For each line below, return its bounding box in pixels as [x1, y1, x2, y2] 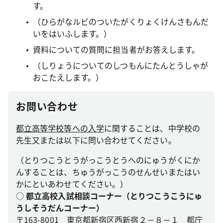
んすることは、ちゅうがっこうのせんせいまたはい [16, 166, 200, 178]
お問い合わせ [16, 99, 78, 113]
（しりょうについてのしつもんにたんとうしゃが [32, 59, 209, 71]
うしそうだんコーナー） [16, 202, 104, 214]
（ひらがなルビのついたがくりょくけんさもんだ [32, 15, 209, 27]
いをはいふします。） [32, 27, 112, 39]
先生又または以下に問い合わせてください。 [16, 134, 176, 146]
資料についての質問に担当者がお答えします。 [32, 43, 200, 55]
